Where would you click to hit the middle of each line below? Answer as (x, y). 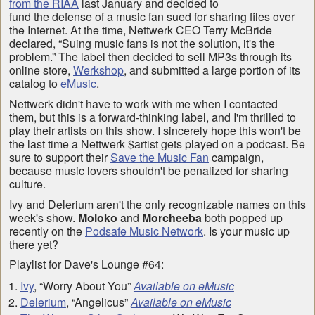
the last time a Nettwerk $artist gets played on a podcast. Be (157, 143)
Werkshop (98, 70)
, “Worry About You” (83, 285)
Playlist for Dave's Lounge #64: (86, 264)
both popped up (242, 217)
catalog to (35, 84)
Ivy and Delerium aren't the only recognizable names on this (157, 204)
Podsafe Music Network (144, 231)
